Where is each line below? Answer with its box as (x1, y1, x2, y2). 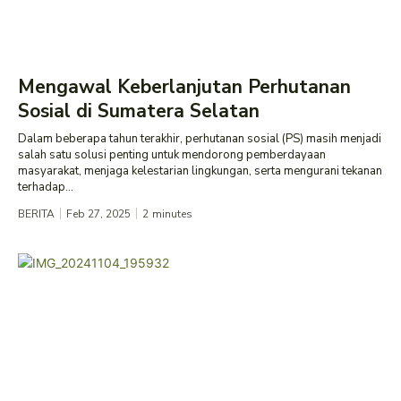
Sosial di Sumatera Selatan (18, 98, 260, 124)
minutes (152, 206, 192, 221)
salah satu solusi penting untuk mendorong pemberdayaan (18, 146, 326, 163)
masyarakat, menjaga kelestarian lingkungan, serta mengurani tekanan (18, 162, 382, 179)
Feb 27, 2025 (66, 206, 131, 221)
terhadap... (18, 178, 73, 195)
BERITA (18, 206, 55, 221)
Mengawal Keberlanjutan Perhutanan (18, 73, 351, 99)
